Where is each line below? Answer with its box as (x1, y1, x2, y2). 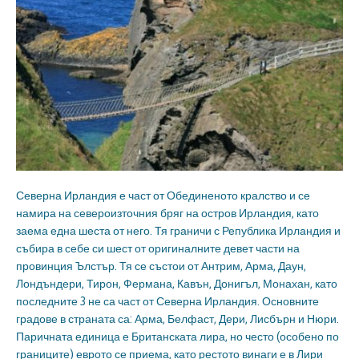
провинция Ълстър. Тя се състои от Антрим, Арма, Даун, (16, 260, 306, 273)
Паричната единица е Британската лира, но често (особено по (16, 330, 339, 344)
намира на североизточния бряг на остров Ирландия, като (16, 207, 319, 220)
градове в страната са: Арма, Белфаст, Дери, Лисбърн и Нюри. (16, 313, 339, 326)
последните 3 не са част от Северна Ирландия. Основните (16, 295, 319, 309)
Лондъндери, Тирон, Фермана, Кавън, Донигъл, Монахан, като (16, 277, 337, 291)
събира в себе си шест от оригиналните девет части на (16, 242, 300, 256)
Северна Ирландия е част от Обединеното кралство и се (16, 189, 310, 203)
